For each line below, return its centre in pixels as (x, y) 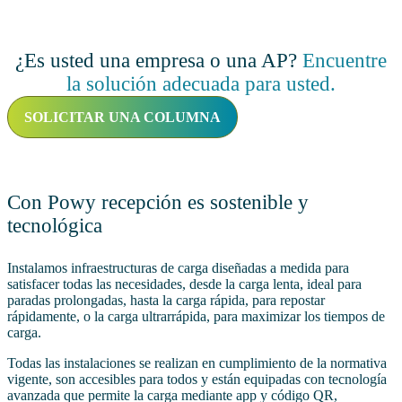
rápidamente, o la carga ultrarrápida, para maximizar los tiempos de (196, 316)
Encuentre (345, 60)
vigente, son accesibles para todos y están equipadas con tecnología (197, 379)
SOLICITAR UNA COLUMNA (122, 117)
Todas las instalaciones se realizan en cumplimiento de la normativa (197, 363)
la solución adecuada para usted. (201, 83)
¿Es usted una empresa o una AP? (159, 60)
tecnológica (55, 225)
